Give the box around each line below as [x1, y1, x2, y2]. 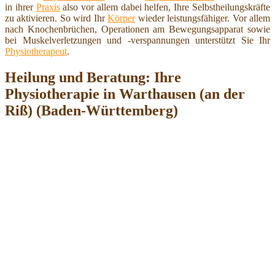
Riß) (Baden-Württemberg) [5, 102, 178, 118]
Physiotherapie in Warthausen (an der [5, 85, 245, 102]
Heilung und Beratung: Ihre [5, 69, 181, 85]
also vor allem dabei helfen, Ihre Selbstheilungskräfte [60, 1, 271, 12]
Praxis [36, 1, 60, 12]
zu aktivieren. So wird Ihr [5, 12, 108, 23]
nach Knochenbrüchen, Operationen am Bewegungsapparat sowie [5, 23, 270, 34]
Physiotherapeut [5, 45, 67, 56]
